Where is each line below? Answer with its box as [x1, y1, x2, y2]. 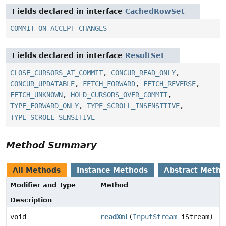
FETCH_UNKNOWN [10, 90, 63, 99]
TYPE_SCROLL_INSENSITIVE [87, 101, 180, 110]
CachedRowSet [125, 7, 185, 15]
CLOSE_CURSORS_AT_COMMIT [10, 68, 103, 77]
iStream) [177, 212, 214, 221]
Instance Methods [77, 165, 148, 174]
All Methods [13, 165, 61, 174]
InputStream [133, 212, 178, 221]
